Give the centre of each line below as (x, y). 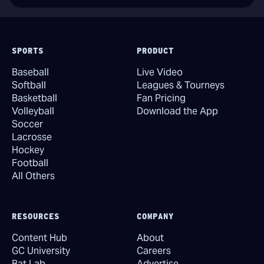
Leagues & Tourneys (181, 85)
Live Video (160, 72)
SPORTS (28, 50)
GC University (41, 250)
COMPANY (155, 216)
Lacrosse (32, 137)
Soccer (27, 124)
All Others (33, 176)
